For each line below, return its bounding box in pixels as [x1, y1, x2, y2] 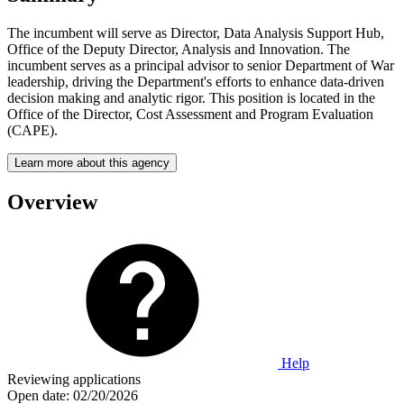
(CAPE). [7, 122, 58, 138]
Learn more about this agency [14, 155, 170, 170]
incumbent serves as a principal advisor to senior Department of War [7, 57, 394, 73]
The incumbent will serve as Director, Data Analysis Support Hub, [7, 24, 384, 41]
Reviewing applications [7, 371, 141, 387]
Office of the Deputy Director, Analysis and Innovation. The [7, 41, 350, 57]
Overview [7, 189, 97, 214]
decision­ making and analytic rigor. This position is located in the [7, 89, 375, 106]
